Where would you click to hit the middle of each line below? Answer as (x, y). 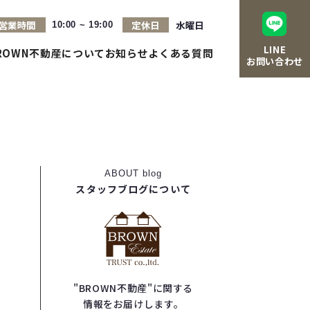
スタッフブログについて (133, 189)
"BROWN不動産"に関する (134, 288)
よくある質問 (181, 53)
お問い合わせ (275, 61)
